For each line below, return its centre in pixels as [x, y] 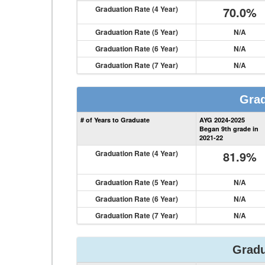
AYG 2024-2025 [222, 120]
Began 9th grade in [229, 129]
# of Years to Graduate [115, 120]
